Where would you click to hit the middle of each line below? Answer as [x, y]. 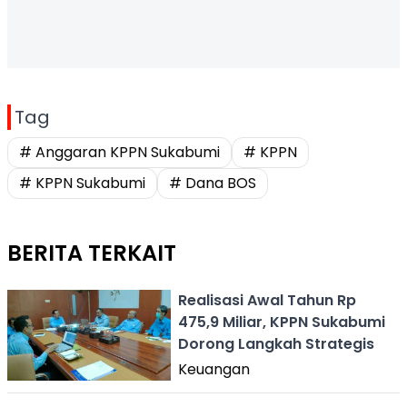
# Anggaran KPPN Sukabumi [119, 152]
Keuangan [214, 369]
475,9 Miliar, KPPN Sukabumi [282, 322]
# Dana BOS [213, 183]
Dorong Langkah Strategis [276, 344]
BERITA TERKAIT [92, 253]
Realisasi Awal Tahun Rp [267, 300]
